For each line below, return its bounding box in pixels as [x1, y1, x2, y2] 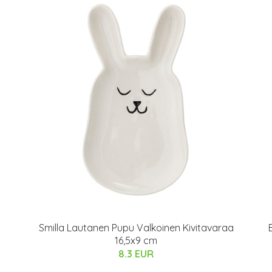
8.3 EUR [118, 248, 154, 260]
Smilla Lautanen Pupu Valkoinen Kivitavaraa [38, 222, 234, 234]
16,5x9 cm [115, 234, 157, 246]
